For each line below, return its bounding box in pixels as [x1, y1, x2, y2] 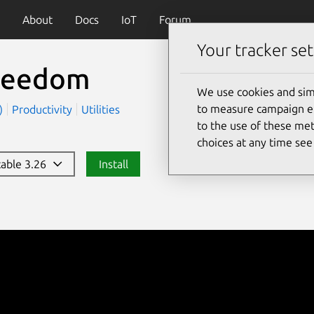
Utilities [81, 102, 120, 116]
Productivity [12, 102, 72, 116]
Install [98, 157, 128, 170]
